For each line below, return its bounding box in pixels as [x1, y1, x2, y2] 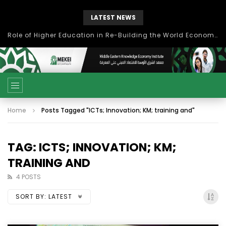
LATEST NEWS [90, 13, 136, 22]
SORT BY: [16, 192, 46, 201]
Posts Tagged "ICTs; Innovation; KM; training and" [41, 106, 195, 115]
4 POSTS [16, 173, 41, 181]
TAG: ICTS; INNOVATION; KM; [8, 139, 177, 155]
